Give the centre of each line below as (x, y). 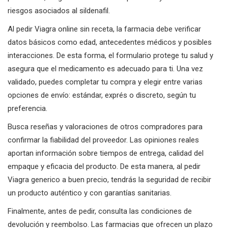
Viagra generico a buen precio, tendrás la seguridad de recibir (109, 179)
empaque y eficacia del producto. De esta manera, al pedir (104, 166)
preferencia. (27, 108)
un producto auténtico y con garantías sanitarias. (90, 193)
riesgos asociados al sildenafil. (59, 10)
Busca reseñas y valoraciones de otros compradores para (105, 126)
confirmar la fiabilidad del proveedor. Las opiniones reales (103, 140)
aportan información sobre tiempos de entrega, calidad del (106, 153)
